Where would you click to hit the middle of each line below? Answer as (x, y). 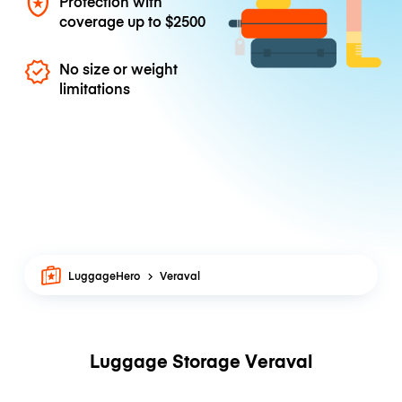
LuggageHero (105, 275)
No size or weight (119, 69)
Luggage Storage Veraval (201, 361)
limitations (95, 88)
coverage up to (113, 20)
